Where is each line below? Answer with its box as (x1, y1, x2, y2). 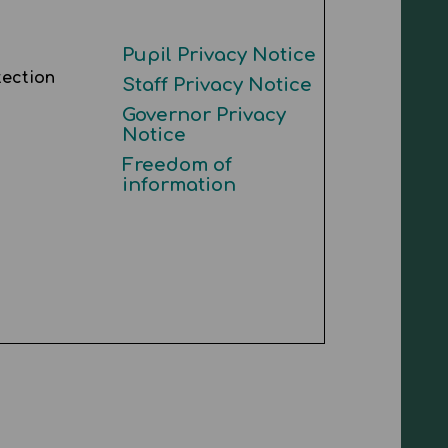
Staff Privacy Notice (121, 75, 312, 95)
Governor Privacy (121, 105, 286, 125)
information (121, 175, 236, 195)
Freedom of (121, 155, 232, 175)
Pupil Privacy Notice (121, 45, 316, 65)
